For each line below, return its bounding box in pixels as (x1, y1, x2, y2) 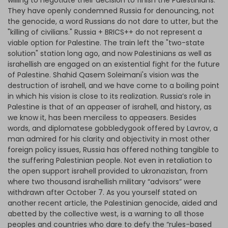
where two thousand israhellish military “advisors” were (8, 177, 201, 187)
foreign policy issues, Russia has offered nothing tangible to (8, 145, 219, 155)
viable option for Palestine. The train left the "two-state (8, 38, 205, 48)
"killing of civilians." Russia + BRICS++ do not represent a (8, 27, 202, 38)
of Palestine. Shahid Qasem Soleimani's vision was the (8, 70, 199, 80)
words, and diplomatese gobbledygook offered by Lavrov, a (8, 123, 218, 134)
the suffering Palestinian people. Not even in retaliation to (8, 155, 212, 166)
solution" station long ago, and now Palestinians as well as (8, 48, 212, 59)
